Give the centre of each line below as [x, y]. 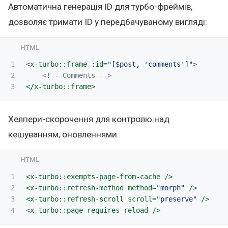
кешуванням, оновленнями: [64, 134]
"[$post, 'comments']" [150, 64]
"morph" [170, 188]
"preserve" [177, 199]
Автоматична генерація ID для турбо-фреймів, [100, 7]
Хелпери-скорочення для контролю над [89, 119]
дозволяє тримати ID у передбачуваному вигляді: [108, 22]
